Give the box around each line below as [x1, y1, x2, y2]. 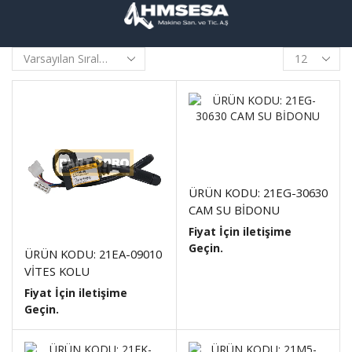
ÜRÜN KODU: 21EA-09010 [24, 245, 162, 262]
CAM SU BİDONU [188, 202, 280, 218]
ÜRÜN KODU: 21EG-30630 [188, 185, 328, 200]
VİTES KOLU [24, 262, 90, 279]
